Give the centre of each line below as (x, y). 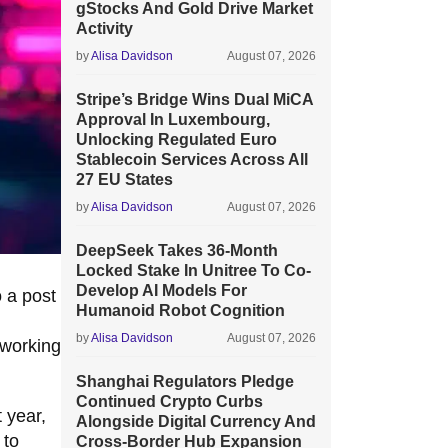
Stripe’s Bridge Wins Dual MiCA (194, 99)
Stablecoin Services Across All (192, 159)
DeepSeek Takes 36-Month (177, 250)
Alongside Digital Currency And (196, 421)
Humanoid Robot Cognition (180, 310)
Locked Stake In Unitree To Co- (193, 270)
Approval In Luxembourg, (173, 119)
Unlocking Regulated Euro (176, 139)
